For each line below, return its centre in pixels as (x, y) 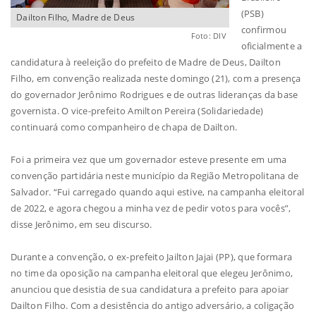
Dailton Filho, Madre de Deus (76, 18)
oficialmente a (272, 46)
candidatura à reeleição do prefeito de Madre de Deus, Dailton (146, 62)
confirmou (264, 30)
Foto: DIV (208, 36)
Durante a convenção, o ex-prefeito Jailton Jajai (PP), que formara (152, 257)
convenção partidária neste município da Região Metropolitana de (155, 176)
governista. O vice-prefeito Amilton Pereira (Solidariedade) (137, 111)
